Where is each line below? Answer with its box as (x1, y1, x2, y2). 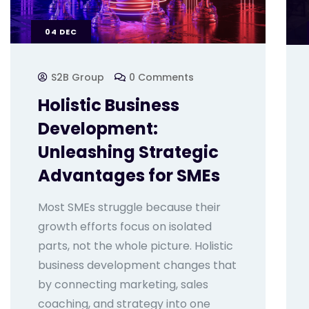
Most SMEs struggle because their (38, 199, 221, 216)
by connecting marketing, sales (38, 277, 208, 293)
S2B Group (51, 70, 104, 85)
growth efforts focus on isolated (38, 219, 212, 235)
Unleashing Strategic (38, 141, 219, 164)
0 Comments (129, 70, 194, 85)
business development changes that (38, 257, 237, 274)
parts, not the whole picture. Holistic (38, 238, 233, 255)
